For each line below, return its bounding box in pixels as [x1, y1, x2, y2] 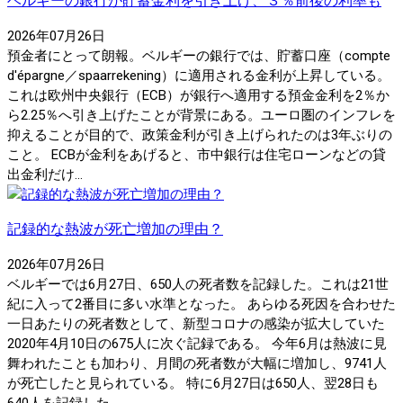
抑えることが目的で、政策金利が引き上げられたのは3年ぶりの [7, 126, 392, 143]
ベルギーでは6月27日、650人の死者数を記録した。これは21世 [7, 275, 389, 292]
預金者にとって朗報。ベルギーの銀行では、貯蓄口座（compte [7, 47, 390, 64]
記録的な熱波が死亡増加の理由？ [7, 219, 223, 237]
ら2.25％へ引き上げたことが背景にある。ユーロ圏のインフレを [7, 106, 396, 123]
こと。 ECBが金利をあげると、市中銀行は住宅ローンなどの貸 [7, 146, 386, 163]
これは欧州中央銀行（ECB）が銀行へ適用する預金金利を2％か [7, 86, 390, 103]
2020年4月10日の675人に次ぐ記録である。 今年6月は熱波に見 [7, 335, 387, 352]
